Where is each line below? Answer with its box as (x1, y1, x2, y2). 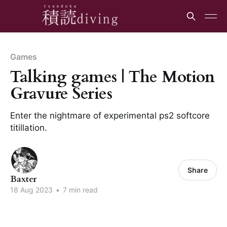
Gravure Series (10, 83, 112, 105)
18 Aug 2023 (10, 185, 53, 194)
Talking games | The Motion (10, 66, 215, 88)
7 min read (61, 185, 98, 194)
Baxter (10, 173, 36, 185)
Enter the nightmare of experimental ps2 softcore (10, 110, 210, 121)
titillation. (10, 123, 47, 133)
